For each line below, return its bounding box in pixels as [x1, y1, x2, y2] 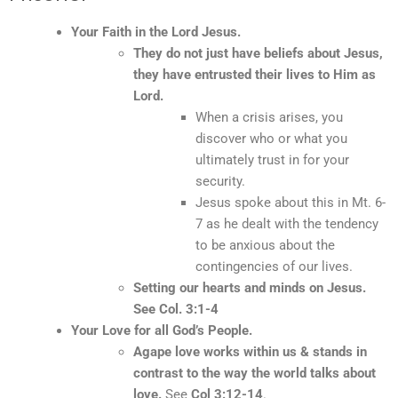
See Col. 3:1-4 [133, 301, 219, 317]
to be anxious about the [195, 237, 335, 253]
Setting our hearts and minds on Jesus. [133, 280, 366, 296]
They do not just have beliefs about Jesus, [133, 45, 383, 61]
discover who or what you [195, 131, 347, 147]
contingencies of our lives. [195, 259, 353, 275]
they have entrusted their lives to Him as [133, 67, 376, 83]
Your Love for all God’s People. [71, 322, 252, 338]
